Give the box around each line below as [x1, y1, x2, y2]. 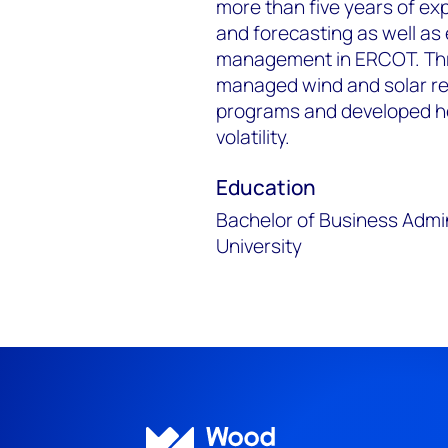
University [216, 233, 302, 260]
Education [216, 173, 316, 202]
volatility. [216, 124, 290, 151]
